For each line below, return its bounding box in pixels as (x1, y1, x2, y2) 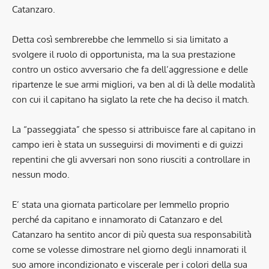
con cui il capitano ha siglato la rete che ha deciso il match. (12, 94, 249, 105)
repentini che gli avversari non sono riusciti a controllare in (12, 154, 250, 165)
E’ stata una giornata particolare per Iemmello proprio (12, 199, 229, 210)
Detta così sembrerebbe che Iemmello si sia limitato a (12, 34, 228, 45)
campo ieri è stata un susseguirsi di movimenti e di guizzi (12, 139, 243, 150)
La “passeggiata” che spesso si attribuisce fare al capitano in (12, 124, 256, 135)
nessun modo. (12, 169, 70, 180)
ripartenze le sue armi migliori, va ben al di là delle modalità (12, 79, 255, 90)
